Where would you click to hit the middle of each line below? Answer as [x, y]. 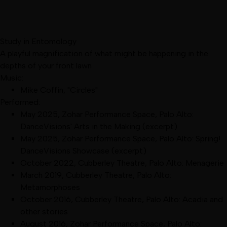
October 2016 [46, 199]
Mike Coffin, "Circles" [59, 90]
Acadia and [203, 199]
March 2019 [41, 175]
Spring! [208, 138]
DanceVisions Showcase [65, 150]
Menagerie [205, 163]
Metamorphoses [50, 187]
